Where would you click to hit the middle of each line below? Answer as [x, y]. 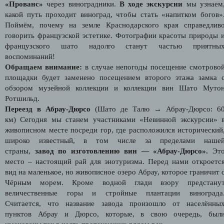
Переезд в [25, 109]
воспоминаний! [30, 56]
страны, [20, 151]
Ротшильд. [22, 98]
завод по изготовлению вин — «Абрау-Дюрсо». [121, 151]
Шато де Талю [123, 109]
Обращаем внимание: [43, 67]
